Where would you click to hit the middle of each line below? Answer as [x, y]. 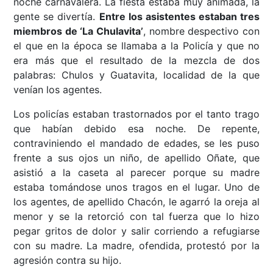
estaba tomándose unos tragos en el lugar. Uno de [136, 187]
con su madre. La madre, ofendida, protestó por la [136, 246]
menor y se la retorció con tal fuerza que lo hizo [136, 217]
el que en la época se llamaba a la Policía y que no [136, 46]
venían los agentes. [58, 90]
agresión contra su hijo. [68, 261]
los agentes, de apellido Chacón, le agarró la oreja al [136, 202]
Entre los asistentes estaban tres [179, 17]
